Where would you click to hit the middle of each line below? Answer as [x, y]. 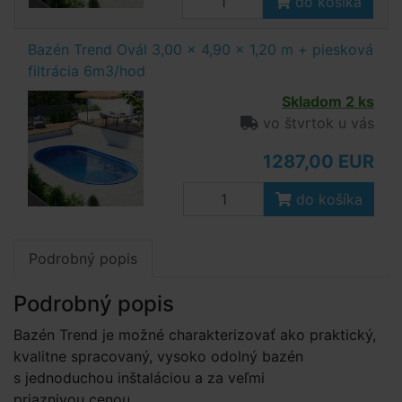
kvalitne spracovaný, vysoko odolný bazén [158, 356]
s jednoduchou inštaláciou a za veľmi [139, 378]
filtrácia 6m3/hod [87, 71]
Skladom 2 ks [328, 101]
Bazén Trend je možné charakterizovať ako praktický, [195, 335]
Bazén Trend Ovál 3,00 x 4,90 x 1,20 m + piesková [201, 49]
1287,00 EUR [319, 162]
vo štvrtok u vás [316, 123]
